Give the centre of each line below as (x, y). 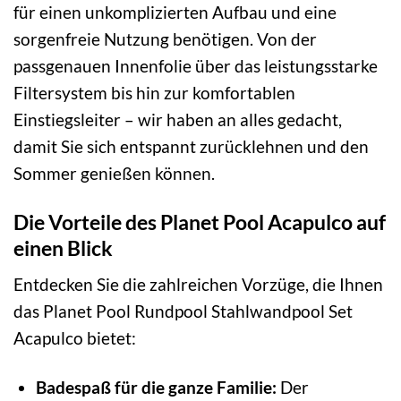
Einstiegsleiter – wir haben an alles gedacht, (178, 119)
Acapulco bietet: (75, 338)
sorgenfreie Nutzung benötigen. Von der (165, 38)
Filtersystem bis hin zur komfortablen (154, 92)
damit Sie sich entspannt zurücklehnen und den (191, 146)
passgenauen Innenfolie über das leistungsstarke (196, 65)
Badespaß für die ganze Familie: (156, 388)
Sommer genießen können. (114, 173)
